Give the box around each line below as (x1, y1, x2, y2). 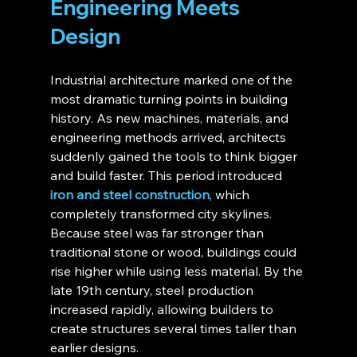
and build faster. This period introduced (49, 167, 285, 184)
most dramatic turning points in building (49, 91, 291, 108)
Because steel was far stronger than (49, 225, 267, 241)
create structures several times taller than (49, 320, 300, 337)
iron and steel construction (49, 186, 210, 203)
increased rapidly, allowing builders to (49, 301, 277, 318)
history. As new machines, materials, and (49, 110, 292, 127)
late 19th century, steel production (49, 282, 257, 299)
